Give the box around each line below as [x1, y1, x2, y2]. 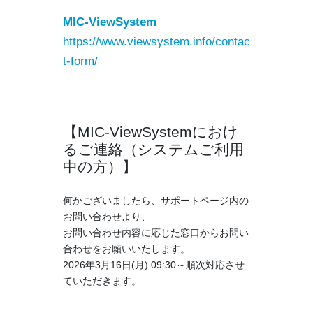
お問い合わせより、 [62, 210, 151, 222]
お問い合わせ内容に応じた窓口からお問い [62, 226, 249, 238]
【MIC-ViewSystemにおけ [62, 123, 238, 140]
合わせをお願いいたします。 [62, 242, 190, 254]
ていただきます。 [62, 275, 141, 286]
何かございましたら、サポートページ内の [62, 194, 249, 206]
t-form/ [62, 54, 98, 68]
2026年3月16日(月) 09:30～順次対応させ [62, 259, 245, 270]
